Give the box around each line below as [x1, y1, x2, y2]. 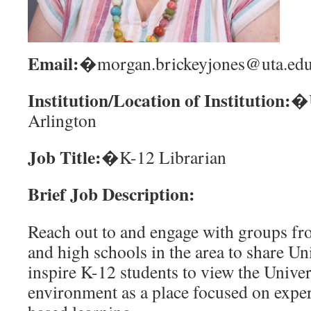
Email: [28, 50, 79, 76]
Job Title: [28, 144, 101, 170]
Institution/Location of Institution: [28, 87, 291, 113]
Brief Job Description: [28, 180, 195, 207]
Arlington [28, 108, 96, 132]
